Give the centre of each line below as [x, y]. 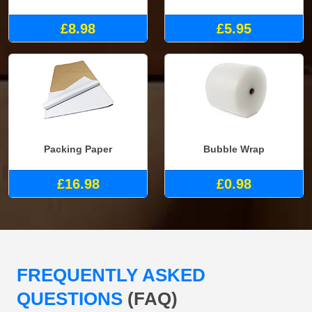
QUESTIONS [72, 299]
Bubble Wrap [234, 149]
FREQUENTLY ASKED [111, 275]
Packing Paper [78, 149]
